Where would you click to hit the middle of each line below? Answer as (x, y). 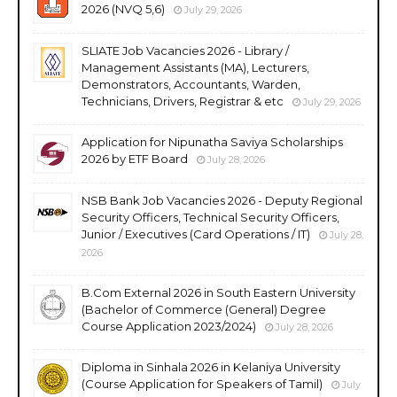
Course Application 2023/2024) (169, 326)
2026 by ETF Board (135, 158)
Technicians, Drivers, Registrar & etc (183, 101)
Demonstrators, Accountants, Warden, (191, 84)
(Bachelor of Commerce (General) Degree (204, 309)
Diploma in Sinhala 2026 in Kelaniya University (211, 366)
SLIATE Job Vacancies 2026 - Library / (185, 50)
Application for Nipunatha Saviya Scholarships (212, 141)
